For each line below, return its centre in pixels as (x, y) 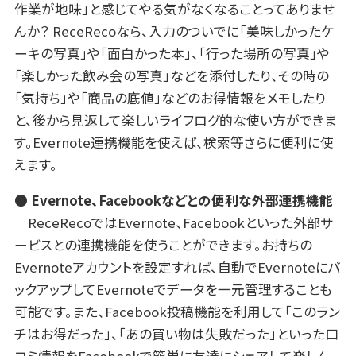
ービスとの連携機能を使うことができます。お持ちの (163, 245)
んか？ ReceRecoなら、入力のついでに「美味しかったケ (174, 31)
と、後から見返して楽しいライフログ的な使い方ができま (175, 120)
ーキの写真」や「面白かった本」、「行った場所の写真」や (172, 53)
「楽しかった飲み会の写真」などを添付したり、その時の (171, 75)
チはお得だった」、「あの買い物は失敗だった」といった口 (176, 334)
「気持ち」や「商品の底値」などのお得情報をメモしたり (170, 97)
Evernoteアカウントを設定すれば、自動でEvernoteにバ (177, 267)
